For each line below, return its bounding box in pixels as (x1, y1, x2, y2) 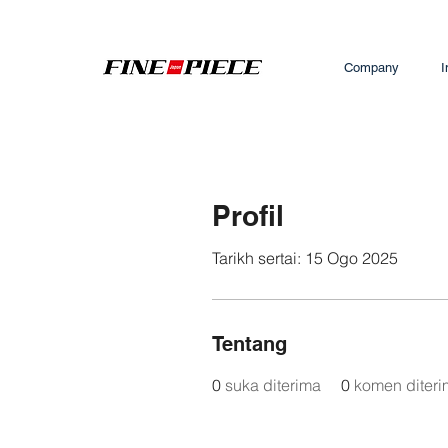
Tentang (212, 332, 287, 356)
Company (344, 60, 399, 75)
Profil (212, 199, 284, 232)
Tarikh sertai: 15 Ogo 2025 (212, 248, 398, 268)
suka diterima (225, 375, 321, 395)
